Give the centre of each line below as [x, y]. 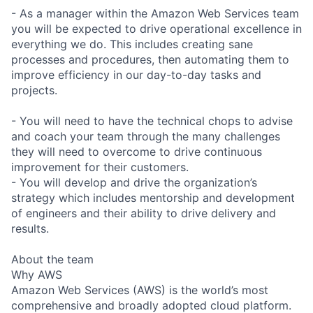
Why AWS [37, 274]
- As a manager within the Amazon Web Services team [155, 13]
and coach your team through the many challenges [146, 136]
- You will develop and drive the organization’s [134, 182]
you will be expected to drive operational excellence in [156, 28]
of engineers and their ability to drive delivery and [144, 213]
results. [30, 228]
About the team [52, 259]
